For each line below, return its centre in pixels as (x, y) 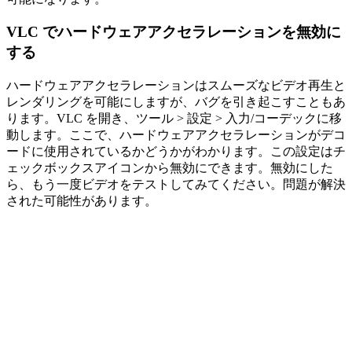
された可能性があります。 (82, 201)
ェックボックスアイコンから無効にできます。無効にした (170, 168)
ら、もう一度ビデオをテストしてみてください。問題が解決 (176, 185)
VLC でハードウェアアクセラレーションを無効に (174, 32)
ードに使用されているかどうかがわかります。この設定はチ (176, 152)
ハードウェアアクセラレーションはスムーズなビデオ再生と (176, 86)
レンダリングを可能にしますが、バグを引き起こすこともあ (176, 102)
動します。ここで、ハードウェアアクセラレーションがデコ (176, 135)
